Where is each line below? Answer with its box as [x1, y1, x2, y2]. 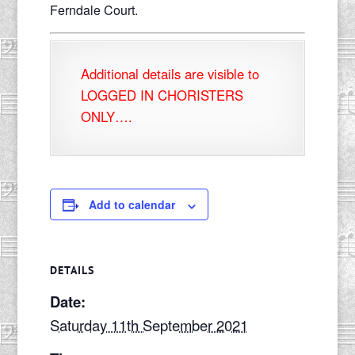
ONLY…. [80, 107, 132, 127]
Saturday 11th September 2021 [49, 315, 248, 336]
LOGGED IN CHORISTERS [80, 86, 243, 105]
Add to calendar [88, 197, 175, 213]
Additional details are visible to [80, 64, 259, 84]
